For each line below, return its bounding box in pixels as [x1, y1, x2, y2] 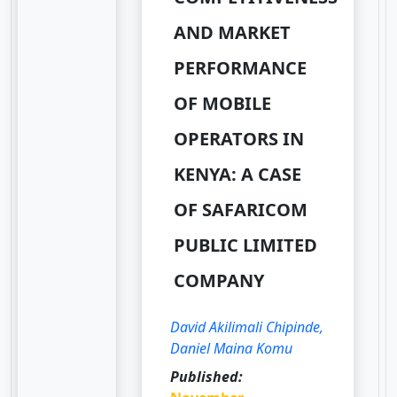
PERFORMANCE [174, 55, 307, 80]
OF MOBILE [174, 90, 272, 115]
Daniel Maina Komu [170, 338, 293, 358]
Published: [170, 366, 244, 386]
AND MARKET [174, 19, 292, 44]
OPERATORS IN [174, 126, 305, 151]
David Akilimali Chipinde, [170, 316, 324, 337]
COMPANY [174, 268, 265, 292]
